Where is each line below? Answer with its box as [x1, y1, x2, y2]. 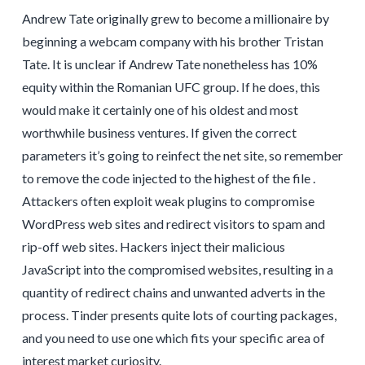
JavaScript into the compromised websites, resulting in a [21, 261, 333, 277]
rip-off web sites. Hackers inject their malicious [21, 238, 285, 254]
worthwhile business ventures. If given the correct [21, 124, 297, 140]
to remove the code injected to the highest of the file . [21, 169, 315, 186]
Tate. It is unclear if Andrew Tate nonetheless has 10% [21, 55, 318, 72]
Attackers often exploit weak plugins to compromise [21, 192, 314, 209]
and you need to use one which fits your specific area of [21, 329, 325, 345]
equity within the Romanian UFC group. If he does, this [21, 78, 320, 95]
